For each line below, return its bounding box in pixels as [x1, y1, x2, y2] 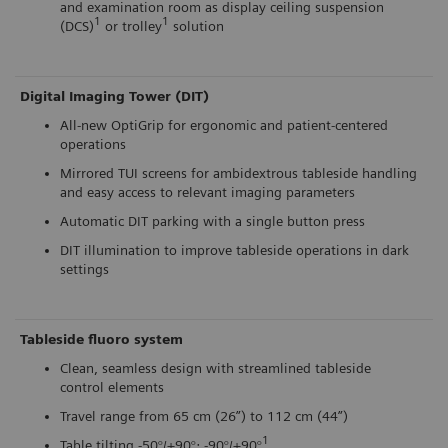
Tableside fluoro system [20, 330, 183, 347]
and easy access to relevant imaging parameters [60, 183, 355, 200]
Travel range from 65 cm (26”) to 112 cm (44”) [60, 407, 348, 424]
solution [169, 17, 224, 34]
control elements [60, 378, 164, 395]
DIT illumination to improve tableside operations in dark [60, 241, 409, 258]
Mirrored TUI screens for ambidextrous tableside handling [60, 164, 417, 181]
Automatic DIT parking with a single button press [60, 212, 365, 229]
